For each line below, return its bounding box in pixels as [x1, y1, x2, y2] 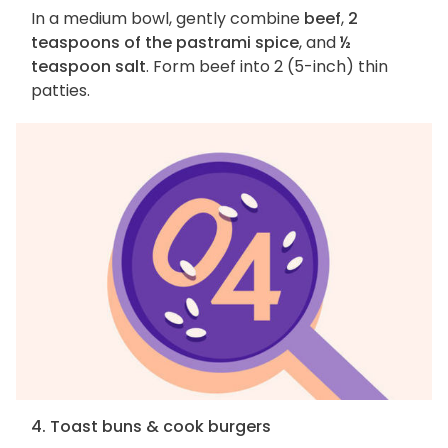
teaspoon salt [31, 54, 146, 78]
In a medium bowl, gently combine [31, 6, 304, 30]
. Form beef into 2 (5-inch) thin [146, 54, 388, 78]
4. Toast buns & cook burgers [31, 414, 271, 438]
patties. [31, 78, 90, 102]
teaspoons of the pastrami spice [31, 30, 299, 54]
